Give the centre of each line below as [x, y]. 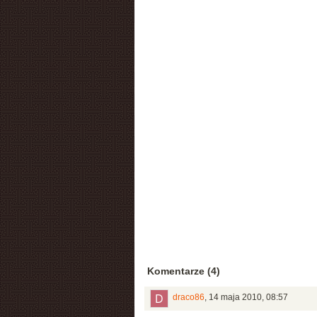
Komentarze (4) [183, 271]
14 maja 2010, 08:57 [248, 297]
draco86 [188, 297]
